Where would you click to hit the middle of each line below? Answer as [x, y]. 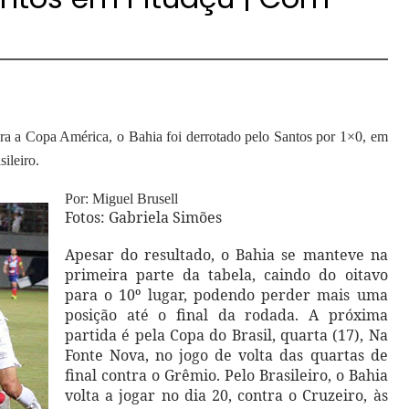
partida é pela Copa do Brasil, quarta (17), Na [226, 335]
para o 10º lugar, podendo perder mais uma [226, 295]
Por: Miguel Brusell [121, 199]
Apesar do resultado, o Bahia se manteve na [226, 255]
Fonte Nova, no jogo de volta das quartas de [226, 355]
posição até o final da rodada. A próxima [226, 315]
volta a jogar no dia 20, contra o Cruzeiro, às [226, 395]
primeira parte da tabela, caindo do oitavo [226, 275]
